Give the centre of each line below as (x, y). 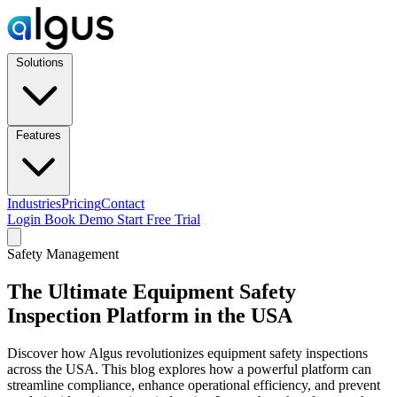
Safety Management (63, 254)
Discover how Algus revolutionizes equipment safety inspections (187, 353)
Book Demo (81, 219)
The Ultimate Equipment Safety (152, 291)
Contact (123, 203)
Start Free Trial (159, 219)
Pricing (81, 203)
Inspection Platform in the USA (150, 315)
